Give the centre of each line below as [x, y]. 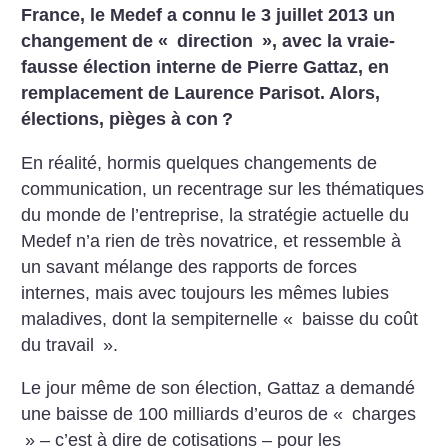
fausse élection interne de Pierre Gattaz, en [205, 67]
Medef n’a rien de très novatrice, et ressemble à [211, 240]
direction [215, 41]
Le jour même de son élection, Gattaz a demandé [218, 388]
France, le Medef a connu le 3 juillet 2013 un [208, 15]
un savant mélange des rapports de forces [189, 266]
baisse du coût [358, 318]
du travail [60, 344]
